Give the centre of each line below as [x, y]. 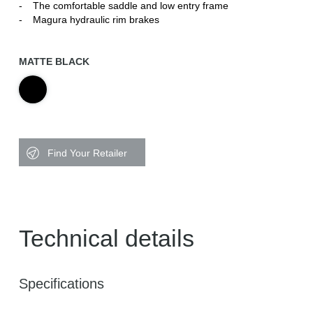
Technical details [107, 238]
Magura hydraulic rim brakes [96, 20]
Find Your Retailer [87, 153]
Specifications [61, 284]
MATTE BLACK [54, 61]
